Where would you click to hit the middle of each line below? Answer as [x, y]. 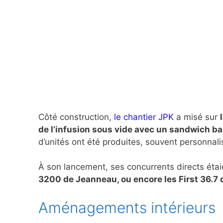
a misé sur [197, 117]
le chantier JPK [144, 117]
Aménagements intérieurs [127, 207]
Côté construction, [76, 117]
